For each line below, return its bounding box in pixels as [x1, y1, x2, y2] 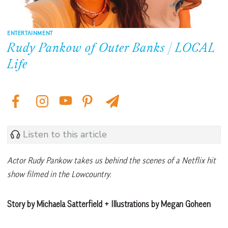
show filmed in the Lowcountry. [7, 168, 111, 179]
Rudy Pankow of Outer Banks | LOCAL [7, 41, 215, 56]
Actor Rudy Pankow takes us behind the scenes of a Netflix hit [7, 155, 216, 165]
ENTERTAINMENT [7, 28, 53, 37]
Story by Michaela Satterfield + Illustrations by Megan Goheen [7, 198, 211, 209]
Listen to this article [23, 128, 107, 141]
